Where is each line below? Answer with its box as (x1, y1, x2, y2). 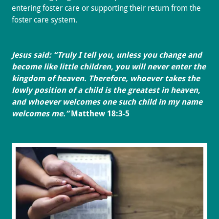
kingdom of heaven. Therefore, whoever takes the (12, 73, 200, 83)
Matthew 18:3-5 (71, 109, 130, 118)
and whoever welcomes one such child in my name (12, 97, 202, 107)
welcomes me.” (12, 109, 71, 118)
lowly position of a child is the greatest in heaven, (12, 85, 200, 95)
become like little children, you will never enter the (12, 62, 206, 71)
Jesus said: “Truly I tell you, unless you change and (12, 50, 202, 60)
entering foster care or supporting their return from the (12, 3, 201, 13)
